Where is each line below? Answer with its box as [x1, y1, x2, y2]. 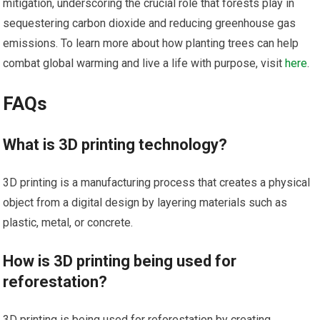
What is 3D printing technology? [3, 135, 228, 154]
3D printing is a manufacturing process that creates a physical [3, 175, 311, 189]
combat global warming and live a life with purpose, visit [3, 56, 286, 70]
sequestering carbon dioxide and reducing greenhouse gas [3, 16, 296, 30]
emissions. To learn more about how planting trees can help [3, 36, 299, 50]
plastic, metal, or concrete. [3, 215, 134, 229]
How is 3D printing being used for [3, 251, 237, 270]
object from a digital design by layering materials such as [3, 195, 288, 209]
